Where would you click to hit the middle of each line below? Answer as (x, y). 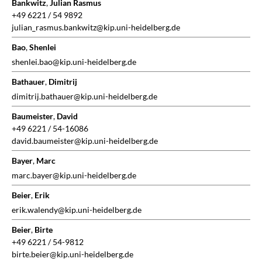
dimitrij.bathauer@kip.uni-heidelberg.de (85, 96)
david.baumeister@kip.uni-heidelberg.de (85, 141)
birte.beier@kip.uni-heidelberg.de (73, 254)
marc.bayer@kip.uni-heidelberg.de (74, 175)
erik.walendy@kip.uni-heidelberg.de (77, 210)
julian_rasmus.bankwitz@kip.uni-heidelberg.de (96, 27)
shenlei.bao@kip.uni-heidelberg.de (74, 62)
